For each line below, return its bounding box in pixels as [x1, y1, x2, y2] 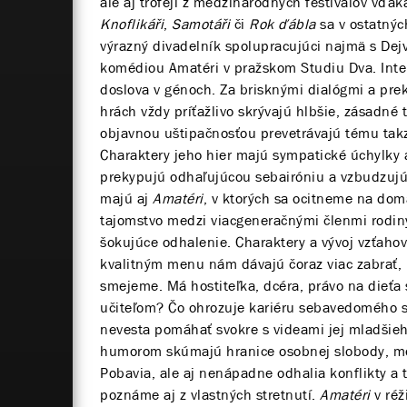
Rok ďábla [249, 14, 316, 34]
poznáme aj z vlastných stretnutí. [100, 384, 320, 404]
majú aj [100, 188, 149, 208]
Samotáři [172, 14, 230, 34]
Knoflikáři [100, 14, 164, 34]
